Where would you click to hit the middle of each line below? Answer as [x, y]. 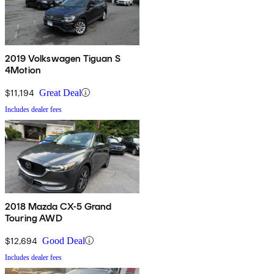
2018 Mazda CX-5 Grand [58, 206]
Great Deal [60, 92]
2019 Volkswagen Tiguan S [63, 58]
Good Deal [64, 240]
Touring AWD [34, 218]
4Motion [23, 70]
